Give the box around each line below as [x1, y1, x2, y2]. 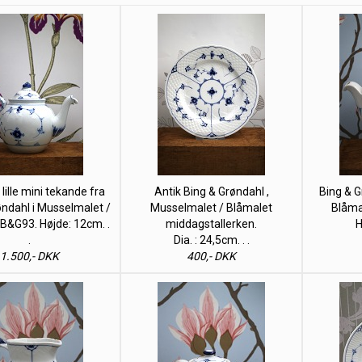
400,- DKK [187, 250, 236, 263]
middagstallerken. [166, 217, 257, 230]
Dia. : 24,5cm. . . [173, 234, 250, 246]
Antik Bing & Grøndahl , [154, 185, 269, 198]
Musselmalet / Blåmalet [150, 201, 272, 214]
